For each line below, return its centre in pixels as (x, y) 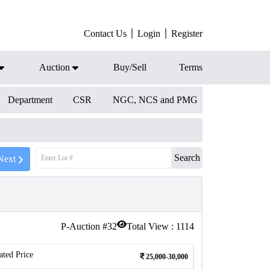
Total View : (151, 226)
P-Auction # (84, 226)
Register (187, 33)
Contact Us (105, 33)
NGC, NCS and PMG (155, 100)
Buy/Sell (130, 67)
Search (187, 158)
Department (30, 100)
